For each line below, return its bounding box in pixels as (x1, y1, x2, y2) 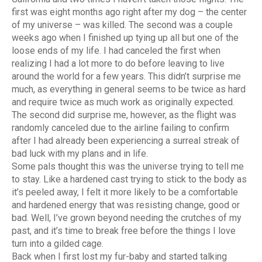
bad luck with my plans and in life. (12, 148, 148, 160)
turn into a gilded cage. (12, 238, 104, 250)
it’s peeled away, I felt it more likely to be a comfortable (12, 187, 238, 198)
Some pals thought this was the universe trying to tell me (12, 161, 244, 173)
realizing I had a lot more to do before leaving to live (12, 58, 225, 70)
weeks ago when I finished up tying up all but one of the (12, 32, 239, 44)
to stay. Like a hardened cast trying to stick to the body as (12, 174, 247, 185)
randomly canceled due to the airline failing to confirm (12, 122, 229, 134)
